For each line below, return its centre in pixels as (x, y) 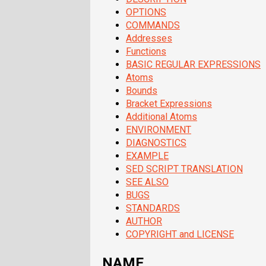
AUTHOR (144, 221)
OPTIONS (146, 12)
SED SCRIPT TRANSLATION (184, 169)
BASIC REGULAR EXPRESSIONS (193, 65)
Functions (146, 52)
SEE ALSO (147, 182)
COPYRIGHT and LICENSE (180, 235)
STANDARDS (153, 208)
